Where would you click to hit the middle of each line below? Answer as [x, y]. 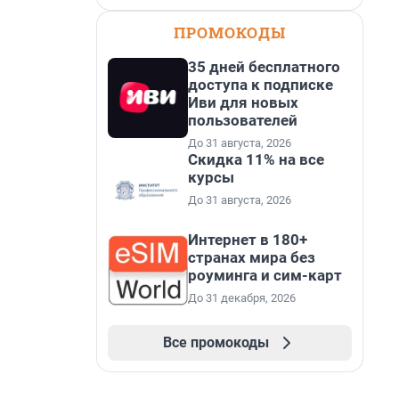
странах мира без [252, 257]
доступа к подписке [261, 85]
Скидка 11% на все [256, 159]
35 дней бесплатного [264, 67]
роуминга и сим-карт [265, 275]
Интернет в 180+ [248, 240]
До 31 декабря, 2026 [242, 298]
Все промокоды [216, 342]
